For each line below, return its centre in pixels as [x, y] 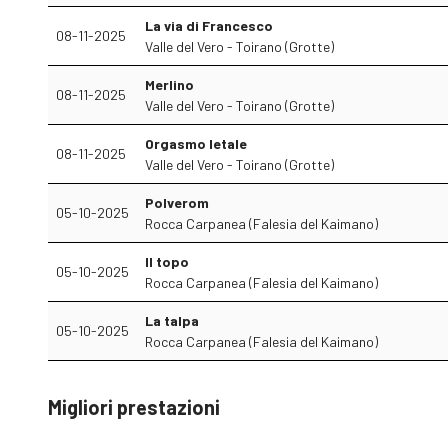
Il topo [167, 261]
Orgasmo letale [196, 143]
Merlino [169, 84]
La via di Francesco [209, 25]
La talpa [172, 320]
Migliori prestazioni [134, 407]
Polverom [177, 202]
